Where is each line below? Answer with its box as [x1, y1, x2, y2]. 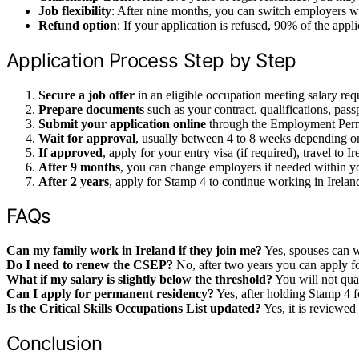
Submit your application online [38, 116, 206, 131]
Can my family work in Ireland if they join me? [6, 244, 262, 258]
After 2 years [38, 174, 109, 188]
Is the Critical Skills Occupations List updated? [6, 301, 261, 316]
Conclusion [6, 332, 102, 356]
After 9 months [38, 159, 120, 174]
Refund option [38, 18, 117, 32]
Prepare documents [38, 102, 144, 116]
